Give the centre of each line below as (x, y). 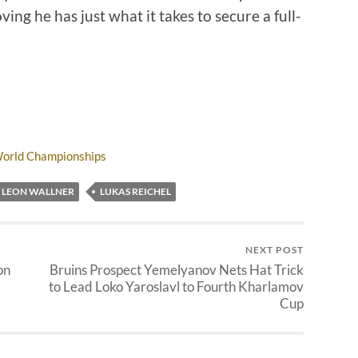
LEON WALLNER (38, 191)
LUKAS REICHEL (135, 191)
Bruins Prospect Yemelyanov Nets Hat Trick (177, 269)
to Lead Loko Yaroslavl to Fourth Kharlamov (176, 286)
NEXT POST (274, 249)
